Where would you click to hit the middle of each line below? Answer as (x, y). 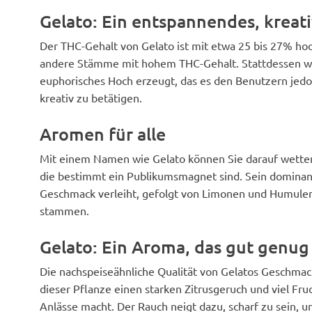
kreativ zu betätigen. (91, 97)
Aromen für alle (103, 134)
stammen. (64, 210)
